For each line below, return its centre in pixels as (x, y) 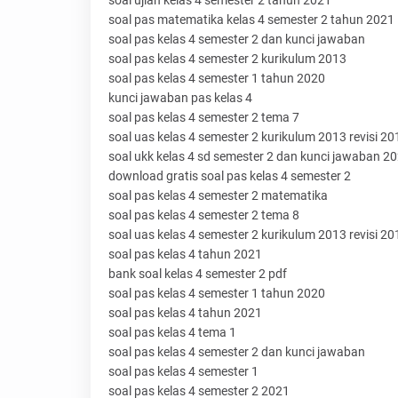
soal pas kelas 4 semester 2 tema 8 (204, 215)
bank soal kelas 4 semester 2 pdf (198, 274)
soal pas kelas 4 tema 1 (172, 333)
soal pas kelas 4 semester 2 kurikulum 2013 (227, 59)
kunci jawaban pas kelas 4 (180, 98)
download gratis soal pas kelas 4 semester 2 (230, 176)
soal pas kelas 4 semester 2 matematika (218, 196)
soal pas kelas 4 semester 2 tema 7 (204, 118)
